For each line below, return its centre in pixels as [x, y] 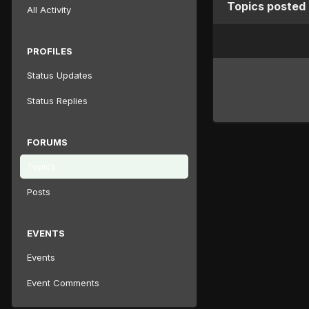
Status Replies [57, 100]
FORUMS [47, 142]
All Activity [49, 9]
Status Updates [60, 75]
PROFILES [50, 51]
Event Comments [63, 282]
